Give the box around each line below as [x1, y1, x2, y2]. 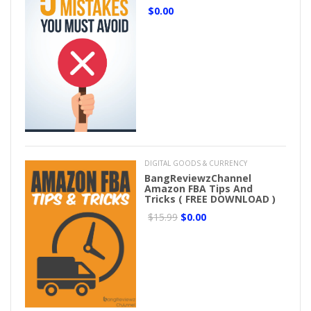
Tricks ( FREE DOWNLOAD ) [144, 192, 276, 205]
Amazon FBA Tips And [144, 181, 253, 195]
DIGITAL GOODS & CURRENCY [144, 158, 247, 168]
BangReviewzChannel [144, 171, 251, 185]
